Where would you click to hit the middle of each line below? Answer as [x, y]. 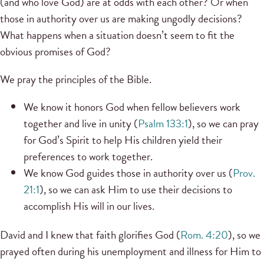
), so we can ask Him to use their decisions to [136, 190]
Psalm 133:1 [163, 124]
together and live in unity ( [81, 124]
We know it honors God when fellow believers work [132, 107]
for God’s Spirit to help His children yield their [123, 140]
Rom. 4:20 [204, 235]
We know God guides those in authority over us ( [128, 173]
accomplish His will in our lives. [90, 206]
